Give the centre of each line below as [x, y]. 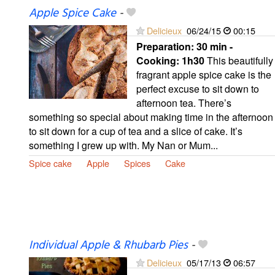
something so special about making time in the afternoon [151, 117]
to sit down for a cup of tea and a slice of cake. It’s [136, 131]
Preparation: [166, 47]
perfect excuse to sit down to [198, 89]
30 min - [215, 47]
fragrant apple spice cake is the [204, 75]
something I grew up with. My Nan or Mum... [123, 145]
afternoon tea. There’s [184, 103]
